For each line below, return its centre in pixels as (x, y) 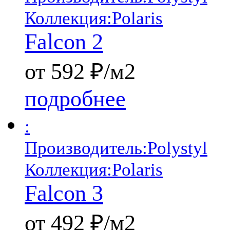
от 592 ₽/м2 (80, 72)
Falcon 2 (64, 42)
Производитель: (86, 148)
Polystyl (177, 148)
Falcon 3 (64, 194)
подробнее (75, 99)
